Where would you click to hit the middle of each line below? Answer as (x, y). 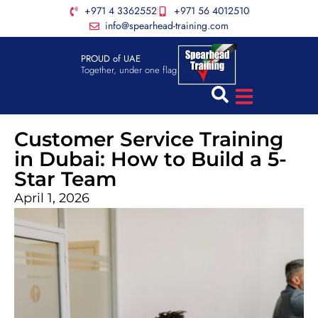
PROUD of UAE (110, 59)
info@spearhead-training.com (167, 26)
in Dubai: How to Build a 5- (150, 159)
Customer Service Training (149, 139)
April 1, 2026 (52, 198)
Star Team (65, 179)
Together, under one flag (128, 70)
